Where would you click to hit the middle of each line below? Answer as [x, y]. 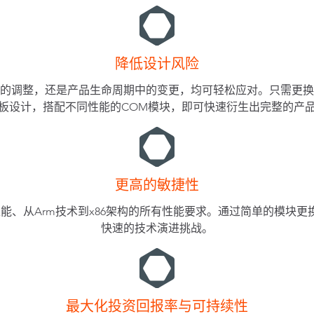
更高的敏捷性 [157, 185]
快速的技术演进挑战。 [157, 228]
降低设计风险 [157, 64]
